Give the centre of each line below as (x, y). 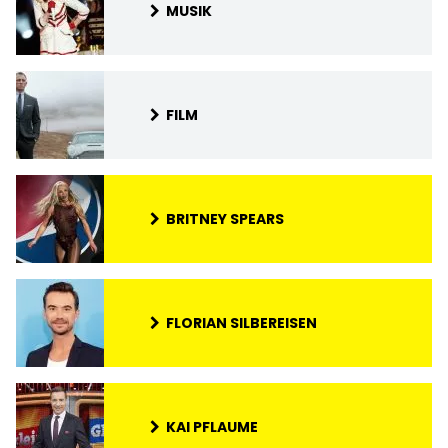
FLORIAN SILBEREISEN (241, 322)
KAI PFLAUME (212, 426)
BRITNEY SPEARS (225, 218)
